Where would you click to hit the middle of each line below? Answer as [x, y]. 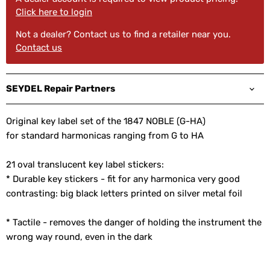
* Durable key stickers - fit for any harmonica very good [123, 179]
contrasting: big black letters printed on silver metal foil [124, 194]
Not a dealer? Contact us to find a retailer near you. [123, 35]
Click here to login [54, 12]
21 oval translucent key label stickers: [85, 165]
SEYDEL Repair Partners [61, 89]
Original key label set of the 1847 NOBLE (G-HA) [106, 121]
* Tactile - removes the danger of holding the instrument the [134, 223]
